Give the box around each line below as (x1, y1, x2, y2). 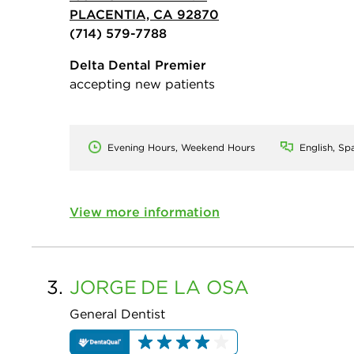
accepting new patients (70, 75, 215, 92)
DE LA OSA (141, 274, 249, 299)
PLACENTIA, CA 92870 (70, 6, 219, 22)
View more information (70, 203, 220, 220)
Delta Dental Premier (70, 56, 206, 73)
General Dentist (70, 305, 165, 322)
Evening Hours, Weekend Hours (107, 141, 255, 153)
